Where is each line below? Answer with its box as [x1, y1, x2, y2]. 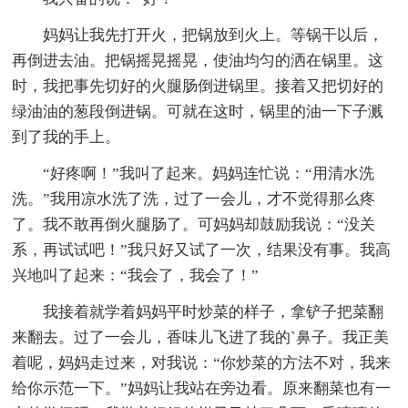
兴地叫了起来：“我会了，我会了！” [12, 266, 260, 284]
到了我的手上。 [12, 127, 121, 146]
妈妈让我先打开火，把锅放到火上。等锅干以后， [43, 25, 384, 44]
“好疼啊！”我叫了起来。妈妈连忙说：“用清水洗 [43, 164, 375, 182]
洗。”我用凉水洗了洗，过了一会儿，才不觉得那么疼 [12, 189, 376, 208]
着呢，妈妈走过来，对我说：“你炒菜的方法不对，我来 [12, 353, 392, 372]
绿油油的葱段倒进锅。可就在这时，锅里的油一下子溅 [12, 102, 384, 120]
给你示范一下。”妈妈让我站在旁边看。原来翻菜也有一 [12, 379, 392, 397]
